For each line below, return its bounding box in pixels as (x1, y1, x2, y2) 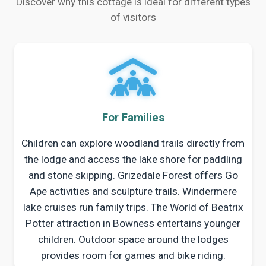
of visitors (110, 11, 156, 24)
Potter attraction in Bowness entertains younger (26, 217, 240, 230)
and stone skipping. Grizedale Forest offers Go (28, 169, 238, 182)
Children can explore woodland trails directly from (21, 137, 245, 150)
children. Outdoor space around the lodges (37, 233, 229, 246)
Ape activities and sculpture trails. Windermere (29, 185, 237, 198)
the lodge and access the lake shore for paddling (24, 153, 242, 166)
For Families (102, 111, 164, 125)
